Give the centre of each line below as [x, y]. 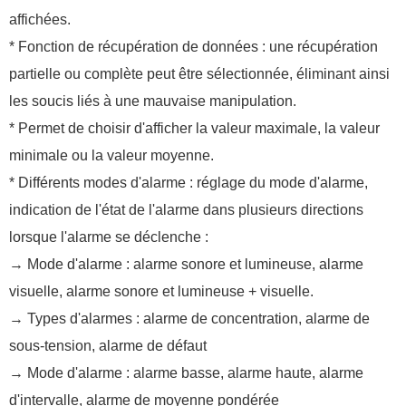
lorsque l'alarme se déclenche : [109, 237]
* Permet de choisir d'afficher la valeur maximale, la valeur [194, 129]
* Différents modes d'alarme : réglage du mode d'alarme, [188, 183]
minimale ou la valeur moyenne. [111, 156]
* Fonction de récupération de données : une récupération [193, 47]
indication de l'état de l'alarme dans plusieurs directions [186, 210]
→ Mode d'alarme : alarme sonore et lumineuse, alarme [186, 265]
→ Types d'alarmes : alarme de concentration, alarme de [189, 319]
